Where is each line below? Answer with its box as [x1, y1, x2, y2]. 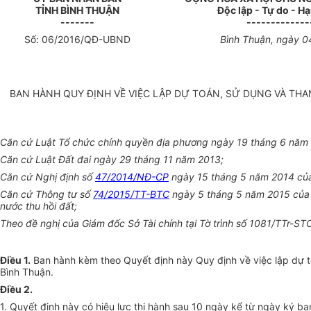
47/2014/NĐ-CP [95, 171, 169, 183]
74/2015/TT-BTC [93, 188, 169, 201]
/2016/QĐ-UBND [54, 33, 131, 46]
